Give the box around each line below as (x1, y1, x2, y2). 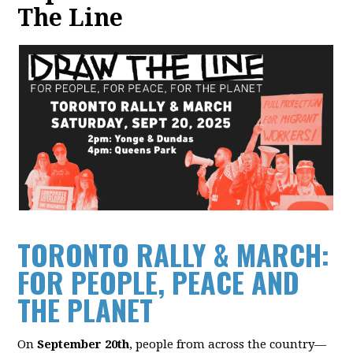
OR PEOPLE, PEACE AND (29, 261, 300, 303)
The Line (17, 4, 124, 32)
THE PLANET (17, 288, 154, 331)
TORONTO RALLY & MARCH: (17, 233, 330, 276)
